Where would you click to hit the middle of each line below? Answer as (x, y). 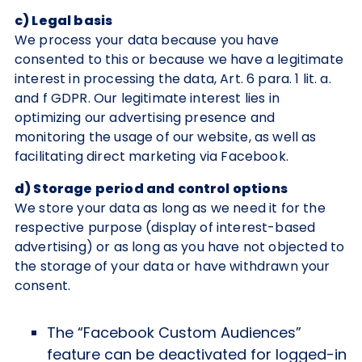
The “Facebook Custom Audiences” (174, 333)
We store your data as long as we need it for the (170, 208)
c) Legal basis (64, 21)
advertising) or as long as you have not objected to (180, 247)
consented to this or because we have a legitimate (179, 59)
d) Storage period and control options (151, 189)
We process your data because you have (147, 40)
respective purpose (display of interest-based (165, 227)
